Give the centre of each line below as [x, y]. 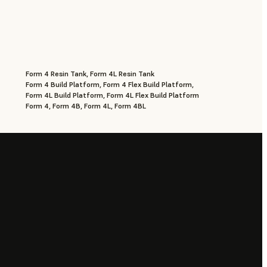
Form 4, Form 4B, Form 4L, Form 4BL [86, 105]
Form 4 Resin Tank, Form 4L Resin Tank [90, 73]
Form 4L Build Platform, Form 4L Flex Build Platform [112, 95]
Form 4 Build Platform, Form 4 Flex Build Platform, [109, 84]
